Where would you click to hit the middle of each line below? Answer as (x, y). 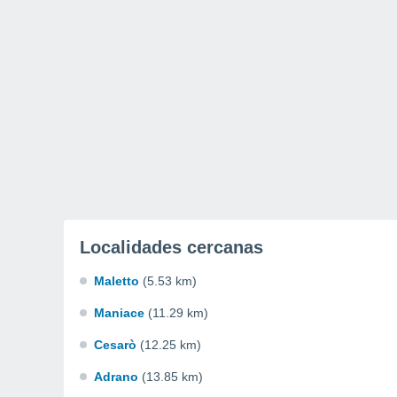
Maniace (119, 313)
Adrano (116, 377)
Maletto (117, 281)
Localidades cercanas (171, 247)
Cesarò (115, 345)
